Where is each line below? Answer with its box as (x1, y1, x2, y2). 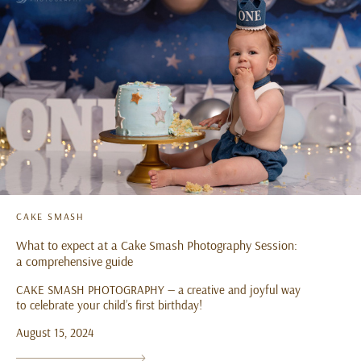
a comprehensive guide (16, 252, 133, 269)
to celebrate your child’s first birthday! (16, 297, 202, 313)
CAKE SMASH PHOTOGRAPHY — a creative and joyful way (16, 281, 301, 297)
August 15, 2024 (16, 324, 93, 340)
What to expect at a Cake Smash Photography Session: (16, 236, 297, 253)
